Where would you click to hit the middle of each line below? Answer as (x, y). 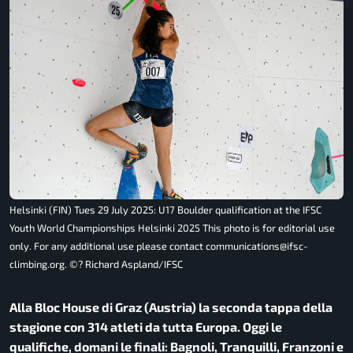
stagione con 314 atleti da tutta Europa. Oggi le (146, 327)
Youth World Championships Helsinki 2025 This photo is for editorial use (172, 228)
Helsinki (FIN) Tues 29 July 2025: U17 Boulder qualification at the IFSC (165, 210)
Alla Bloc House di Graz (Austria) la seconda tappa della (171, 307)
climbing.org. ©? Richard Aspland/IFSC (96, 264)
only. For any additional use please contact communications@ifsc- (159, 246)
